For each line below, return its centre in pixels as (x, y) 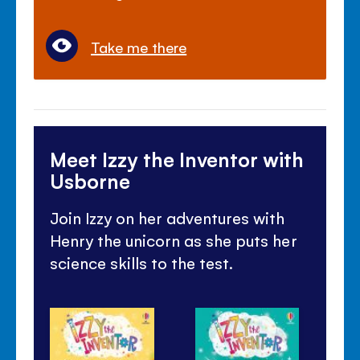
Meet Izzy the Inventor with (177, 159)
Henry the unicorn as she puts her (174, 241)
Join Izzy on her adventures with (168, 218)
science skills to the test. (142, 263)
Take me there (139, 47)
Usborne (90, 181)
